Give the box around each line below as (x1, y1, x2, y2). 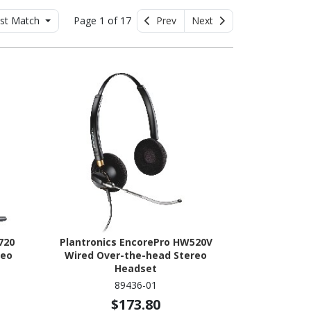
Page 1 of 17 (73, 14, 134, 28)
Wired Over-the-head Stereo (65, 248, 208, 262)
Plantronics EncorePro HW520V (59, 235, 212, 249)
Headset (115, 261, 158, 275)
